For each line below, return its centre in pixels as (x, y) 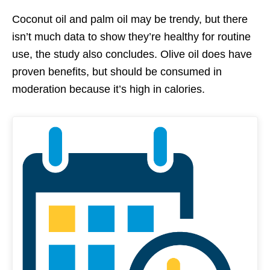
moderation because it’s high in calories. (108, 89)
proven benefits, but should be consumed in (117, 72)
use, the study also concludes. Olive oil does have (132, 55)
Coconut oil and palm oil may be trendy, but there (130, 20)
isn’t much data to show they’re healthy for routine (131, 37)
